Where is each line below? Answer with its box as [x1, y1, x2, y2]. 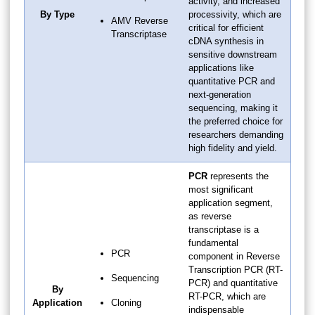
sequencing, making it [188, 102, 278, 113]
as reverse [188, 210, 231, 221]
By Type [40, 8, 75, 20]
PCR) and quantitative [188, 277, 278, 288]
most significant [188, 184, 253, 195]
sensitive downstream [188, 49, 277, 60]
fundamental [188, 237, 238, 248]
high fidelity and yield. [188, 142, 277, 153]
